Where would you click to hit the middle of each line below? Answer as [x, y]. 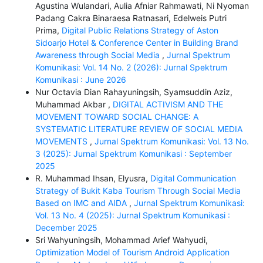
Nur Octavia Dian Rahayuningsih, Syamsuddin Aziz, [134, 92]
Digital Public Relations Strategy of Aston [140, 30]
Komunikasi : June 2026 [80, 79]
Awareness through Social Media [98, 55]
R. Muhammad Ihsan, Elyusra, [92, 178]
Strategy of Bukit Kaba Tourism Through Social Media [138, 190]
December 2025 [66, 227]
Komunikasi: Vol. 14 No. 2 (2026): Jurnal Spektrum [131, 67]
